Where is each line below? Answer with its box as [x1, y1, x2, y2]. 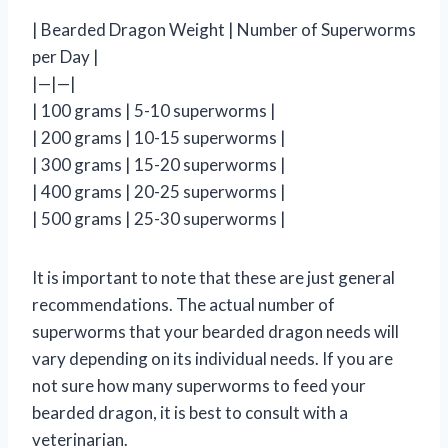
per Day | [32, 45, 99, 67]
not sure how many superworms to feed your [32, 374, 366, 396]
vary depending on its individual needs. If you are [32, 347, 393, 369]
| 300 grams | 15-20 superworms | [32, 153, 286, 175]
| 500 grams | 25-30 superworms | [32, 207, 286, 229]
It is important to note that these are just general [32, 266, 395, 288]
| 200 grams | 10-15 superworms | [32, 126, 286, 148]
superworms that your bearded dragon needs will [32, 320, 399, 342]
